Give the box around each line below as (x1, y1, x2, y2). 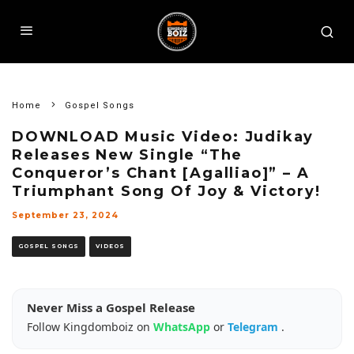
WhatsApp (153, 319, 213, 334)
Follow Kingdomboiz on (27, 319, 153, 334)
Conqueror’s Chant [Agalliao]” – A (12, 164, 310, 182)
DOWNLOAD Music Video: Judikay (12, 128, 314, 145)
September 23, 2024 (12, 210, 119, 220)
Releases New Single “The (12, 146, 243, 164)
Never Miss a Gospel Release (27, 299, 195, 315)
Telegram (228, 319, 281, 334)
